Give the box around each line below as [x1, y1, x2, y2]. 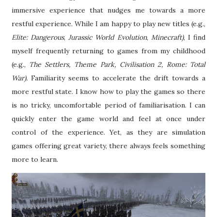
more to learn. [12, 155, 60, 164]
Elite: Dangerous [12, 33, 64, 42]
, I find [183, 33, 206, 42]
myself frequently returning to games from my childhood [12, 46, 205, 56]
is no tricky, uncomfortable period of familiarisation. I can [12, 101, 205, 110]
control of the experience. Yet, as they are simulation [12, 128, 205, 137]
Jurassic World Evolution [68, 33, 147, 42]
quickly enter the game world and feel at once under [12, 114, 205, 124]
